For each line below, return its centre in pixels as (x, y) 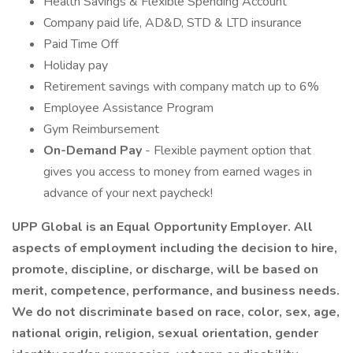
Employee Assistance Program (128, 108)
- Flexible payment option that (228, 150)
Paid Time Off (81, 44)
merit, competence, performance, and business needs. (176, 291)
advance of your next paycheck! (128, 193)
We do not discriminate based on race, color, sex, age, (176, 312)
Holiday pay (76, 65)
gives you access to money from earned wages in (178, 172)
